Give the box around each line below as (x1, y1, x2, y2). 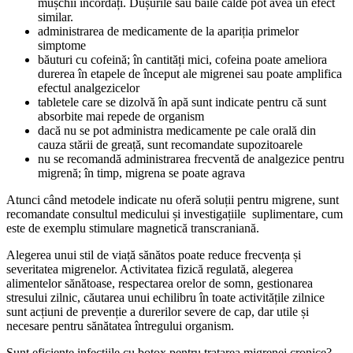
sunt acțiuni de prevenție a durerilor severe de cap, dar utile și (6, 304, 309, 318)
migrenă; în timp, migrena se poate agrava (38, 165, 245, 180)
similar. (38, 9, 73, 24)
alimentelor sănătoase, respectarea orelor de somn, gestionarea (6, 276, 313, 290)
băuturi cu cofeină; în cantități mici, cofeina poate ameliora (38, 52, 327, 66)
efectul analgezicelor (38, 80, 139, 95)
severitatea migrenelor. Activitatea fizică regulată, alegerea (6, 262, 293, 276)
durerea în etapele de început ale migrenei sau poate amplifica (38, 66, 342, 80)
